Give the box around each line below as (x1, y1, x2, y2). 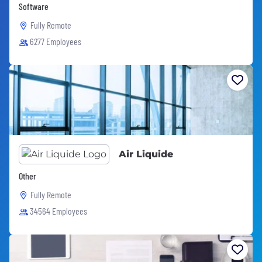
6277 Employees (30, 36, 81, 47)
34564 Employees (30, 205, 87, 216)
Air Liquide (119, 149, 173, 160)
